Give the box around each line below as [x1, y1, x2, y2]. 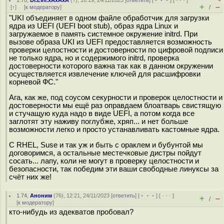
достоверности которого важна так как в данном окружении [9, 62, 213, 70]
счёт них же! [9, 172, 51, 181]
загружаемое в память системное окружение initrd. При [9, 30, 197, 38]
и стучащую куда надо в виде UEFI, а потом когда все [9, 109, 194, 117]
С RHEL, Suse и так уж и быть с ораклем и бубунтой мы [9, 140, 203, 149]
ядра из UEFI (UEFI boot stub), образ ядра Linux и [9, 22, 178, 30]
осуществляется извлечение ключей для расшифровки [9, 70, 200, 78]
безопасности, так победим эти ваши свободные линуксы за [9, 164, 218, 173]
